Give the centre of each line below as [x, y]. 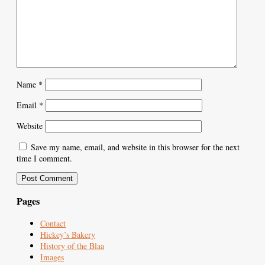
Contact [53, 224]
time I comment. [44, 158]
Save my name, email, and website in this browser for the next [135, 147]
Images [52, 257]
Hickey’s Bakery [68, 235]
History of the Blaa [72, 246]
